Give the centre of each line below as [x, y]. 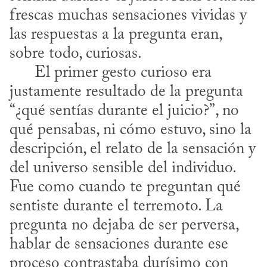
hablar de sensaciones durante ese [119, 245]
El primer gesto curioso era [22, 73]
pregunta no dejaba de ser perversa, [124, 226]
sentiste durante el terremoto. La [116, 207]
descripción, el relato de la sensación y [133, 150]
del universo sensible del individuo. [122, 169]
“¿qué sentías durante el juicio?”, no [124, 111]
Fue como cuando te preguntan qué [125, 188]
